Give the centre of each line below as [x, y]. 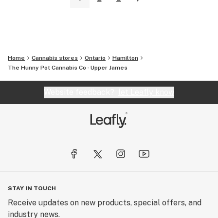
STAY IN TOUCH [32, 189]
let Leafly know [146, 92]
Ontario [95, 58]
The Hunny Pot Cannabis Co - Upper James [68, 68]
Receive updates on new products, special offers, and [105, 203]
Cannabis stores [55, 58]
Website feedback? [81, 92]
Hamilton [125, 58]
